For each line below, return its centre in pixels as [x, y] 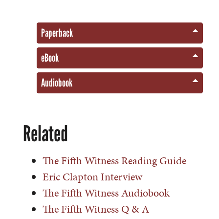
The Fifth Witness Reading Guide [114, 160]
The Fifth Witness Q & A [96, 209]
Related [45, 133]
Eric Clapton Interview [92, 176]
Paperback [57, 33]
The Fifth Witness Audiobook [106, 193]
